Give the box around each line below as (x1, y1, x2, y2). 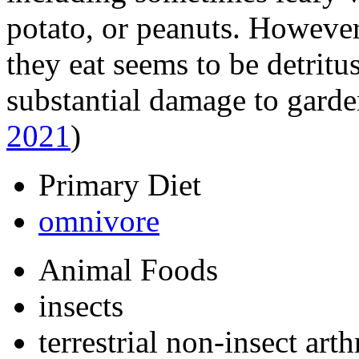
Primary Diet (38, 167, 201, 202)
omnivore (38, 203, 159, 238)
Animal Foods (38, 252, 218, 287)
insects (38, 288, 123, 323)
